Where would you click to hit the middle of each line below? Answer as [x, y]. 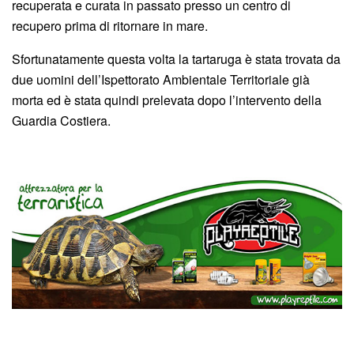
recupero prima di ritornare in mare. [110, 25]
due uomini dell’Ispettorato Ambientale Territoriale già [161, 79]
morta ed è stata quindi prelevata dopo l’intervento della [167, 100]
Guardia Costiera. [61, 120]
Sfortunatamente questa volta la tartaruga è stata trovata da [176, 58]
